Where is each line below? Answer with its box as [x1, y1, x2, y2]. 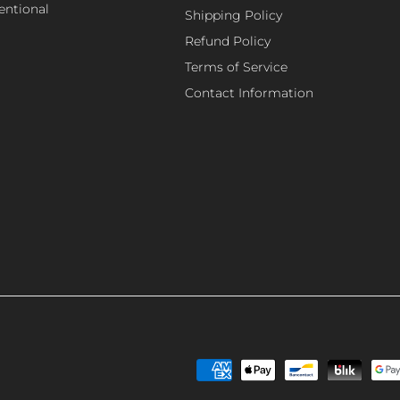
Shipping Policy [185, 6, 282, 23]
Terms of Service [185, 58, 287, 75]
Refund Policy [185, 32, 271, 49]
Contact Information [185, 84, 313, 101]
